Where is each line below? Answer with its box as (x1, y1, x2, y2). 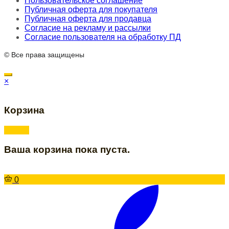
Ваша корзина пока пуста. (4, 144, 130, 155)
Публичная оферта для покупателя (25, 5, 157, 14)
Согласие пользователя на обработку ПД (25, 33, 181, 42)
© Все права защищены (4, 51, 84, 59)
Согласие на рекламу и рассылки (25, 24, 151, 33)
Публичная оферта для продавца (25, 14, 151, 24)
